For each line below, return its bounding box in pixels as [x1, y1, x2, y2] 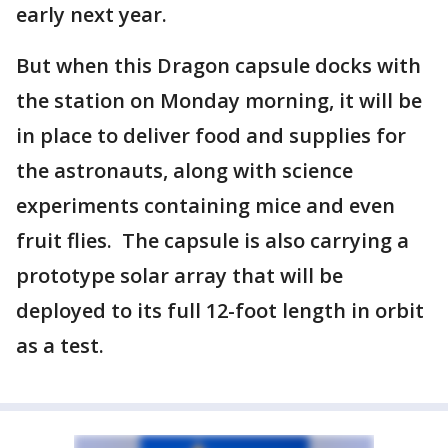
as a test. [16, 332, 104, 359]
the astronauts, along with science [16, 157, 353, 184]
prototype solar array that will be [16, 262, 343, 289]
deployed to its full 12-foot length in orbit [16, 297, 424, 324]
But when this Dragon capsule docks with [16, 52, 421, 79]
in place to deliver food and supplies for [16, 122, 406, 149]
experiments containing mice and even [16, 192, 395, 219]
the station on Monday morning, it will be [16, 87, 422, 114]
